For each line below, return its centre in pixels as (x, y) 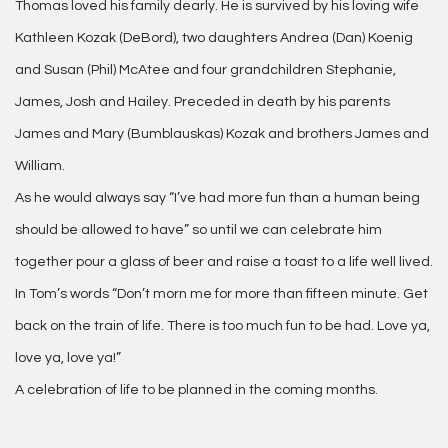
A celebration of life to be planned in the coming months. (196, 389)
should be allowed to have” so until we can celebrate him (198, 229)
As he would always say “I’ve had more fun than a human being (217, 197)
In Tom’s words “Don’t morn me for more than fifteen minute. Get (221, 293)
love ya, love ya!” (68, 357)
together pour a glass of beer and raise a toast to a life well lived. (224, 261)
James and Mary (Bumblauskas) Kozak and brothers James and (222, 133)
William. (40, 165)
